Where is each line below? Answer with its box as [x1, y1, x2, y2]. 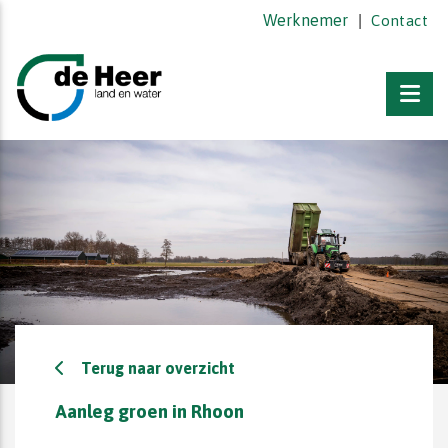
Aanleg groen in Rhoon [55, 401, 244, 423]
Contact [371, 12, 428, 29]
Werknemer [263, 11, 349, 29]
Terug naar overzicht [81, 358, 235, 377]
